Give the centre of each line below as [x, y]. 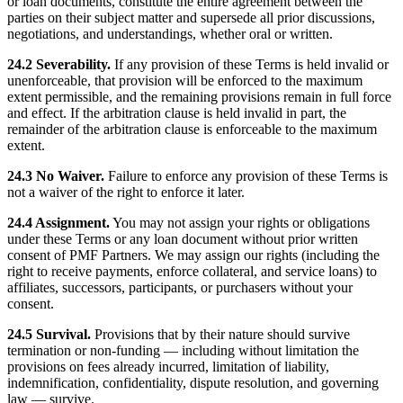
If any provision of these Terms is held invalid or [250, 65]
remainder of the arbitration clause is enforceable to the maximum [192, 130]
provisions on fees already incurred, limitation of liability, [168, 367]
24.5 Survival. [49, 335]
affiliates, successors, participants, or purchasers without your [180, 288]
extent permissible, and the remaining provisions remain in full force [199, 97]
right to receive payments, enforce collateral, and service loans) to [192, 272]
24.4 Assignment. [58, 223]
